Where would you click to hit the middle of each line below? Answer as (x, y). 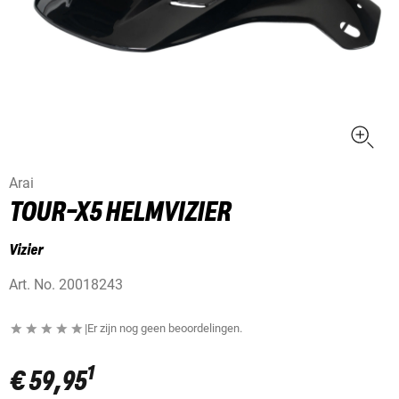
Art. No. (32, 285)
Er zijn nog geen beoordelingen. (165, 329)
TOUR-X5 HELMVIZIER (120, 213)
